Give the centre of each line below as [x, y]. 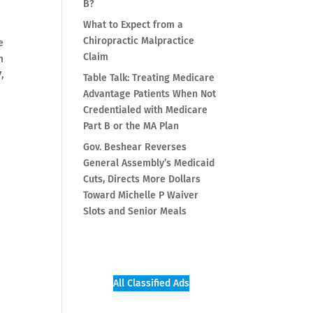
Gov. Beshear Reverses [135, 147]
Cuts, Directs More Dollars [142, 179]
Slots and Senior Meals [135, 211]
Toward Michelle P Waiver [141, 195]
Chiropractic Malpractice [139, 41]
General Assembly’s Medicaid [149, 163]
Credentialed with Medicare [146, 110]
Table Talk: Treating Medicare [149, 78]
